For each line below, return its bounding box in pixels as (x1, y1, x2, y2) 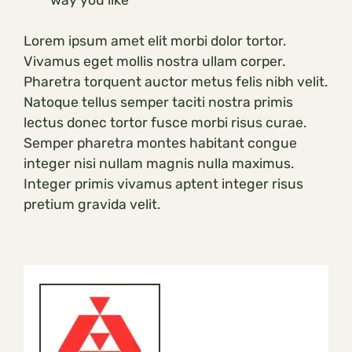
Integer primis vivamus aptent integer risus (24, 176, 303, 192)
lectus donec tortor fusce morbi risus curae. (24, 115, 306, 131)
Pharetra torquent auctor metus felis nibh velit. (24, 74, 328, 90)
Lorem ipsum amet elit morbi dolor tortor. (24, 33, 286, 49)
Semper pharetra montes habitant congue (24, 135, 297, 152)
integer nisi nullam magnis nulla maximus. (24, 156, 294, 172)
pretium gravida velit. (24, 196, 160, 213)
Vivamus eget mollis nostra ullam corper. (24, 53, 285, 70)
